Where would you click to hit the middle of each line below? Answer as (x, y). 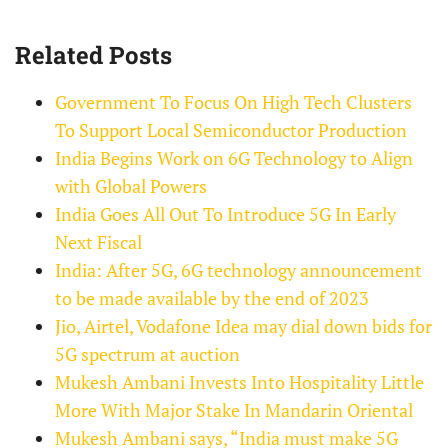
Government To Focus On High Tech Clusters (233, 102)
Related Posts (93, 55)
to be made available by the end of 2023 (212, 298)
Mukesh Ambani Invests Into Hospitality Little (239, 382)
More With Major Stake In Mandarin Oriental (234, 410)
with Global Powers (131, 186)
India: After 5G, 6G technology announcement (238, 270)
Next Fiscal (98, 242)
